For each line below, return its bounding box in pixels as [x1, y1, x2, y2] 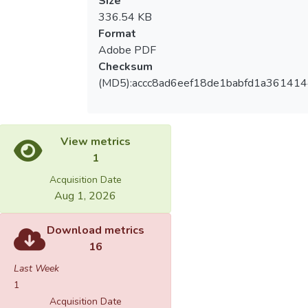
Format [98, 26, 136, 42]
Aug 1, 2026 [54, 188, 116, 204]
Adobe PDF [98, 43, 156, 58]
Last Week [14, 262, 59, 276]
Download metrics [47, 223, 144, 239]
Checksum [98, 59, 153, 75]
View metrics [60, 134, 131, 150]
